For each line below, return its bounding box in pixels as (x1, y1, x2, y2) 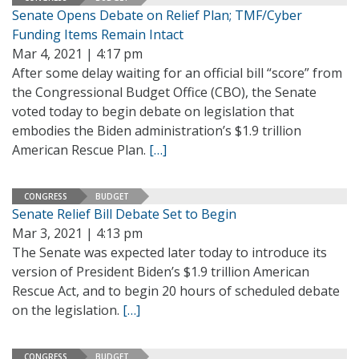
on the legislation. (12, 301, 123, 319)
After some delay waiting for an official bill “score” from (12, 64, 342, 82)
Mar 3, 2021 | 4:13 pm (12, 224, 143, 242)
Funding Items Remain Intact (12, 26, 184, 43)
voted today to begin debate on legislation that (12, 103, 294, 120)
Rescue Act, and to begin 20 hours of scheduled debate (12, 282, 340, 300)
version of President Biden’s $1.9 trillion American (12, 263, 309, 280)
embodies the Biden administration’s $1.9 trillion (12, 122, 301, 139)
